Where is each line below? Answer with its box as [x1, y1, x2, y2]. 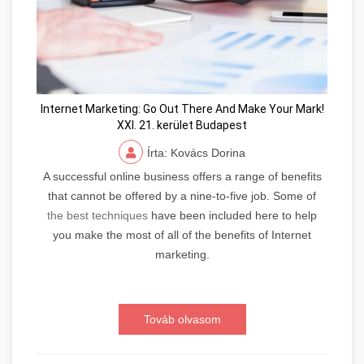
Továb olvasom [143, 312, 221, 326]
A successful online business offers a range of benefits [42, 169, 322, 183]
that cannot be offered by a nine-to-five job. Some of [48, 188, 316, 202]
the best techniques [47, 208, 148, 222]
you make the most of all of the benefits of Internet [53, 227, 311, 241]
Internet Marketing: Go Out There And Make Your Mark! [40, 102, 324, 115]
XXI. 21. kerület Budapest [117, 118, 247, 132]
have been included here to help [148, 208, 317, 222]
